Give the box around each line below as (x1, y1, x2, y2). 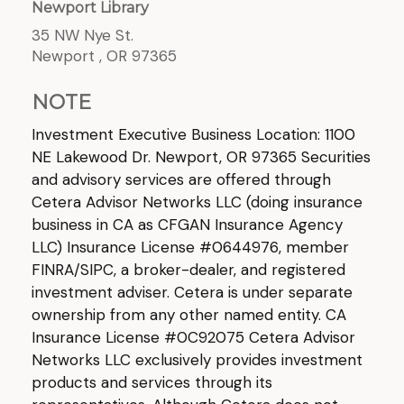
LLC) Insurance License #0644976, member (32, 237, 349, 257)
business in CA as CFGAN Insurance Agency (32, 215, 343, 234)
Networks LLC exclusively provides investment (32, 350, 363, 370)
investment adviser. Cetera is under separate (32, 282, 353, 302)
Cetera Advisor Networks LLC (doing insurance (32, 192, 363, 212)
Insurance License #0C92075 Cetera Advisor (32, 327, 355, 347)
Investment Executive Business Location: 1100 (32, 124, 355, 144)
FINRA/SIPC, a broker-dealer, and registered (32, 260, 345, 280)
